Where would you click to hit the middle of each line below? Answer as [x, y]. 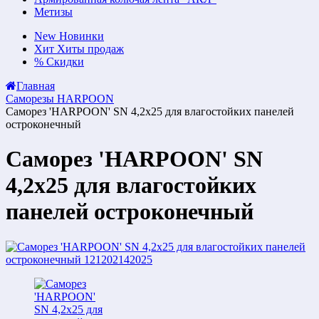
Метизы [53, 12]
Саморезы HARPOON [60, 99]
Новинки [82, 36]
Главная [36, 86]
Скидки [65, 62]
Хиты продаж [90, 49]
